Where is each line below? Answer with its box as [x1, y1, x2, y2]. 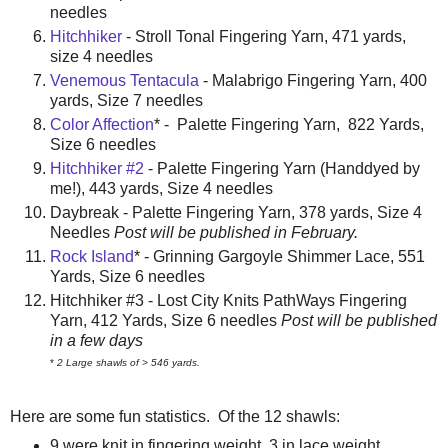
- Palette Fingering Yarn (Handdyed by [144, 160, 420, 178]
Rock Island [50, 248, 134, 266]
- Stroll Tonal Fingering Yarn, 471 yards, [122, 28, 406, 46]
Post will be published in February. [114, 224, 366, 242]
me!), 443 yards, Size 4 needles [50, 180, 273, 198]
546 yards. [148, 357, 206, 369]
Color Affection [50, 116, 154, 134]
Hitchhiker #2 [50, 160, 144, 178]
